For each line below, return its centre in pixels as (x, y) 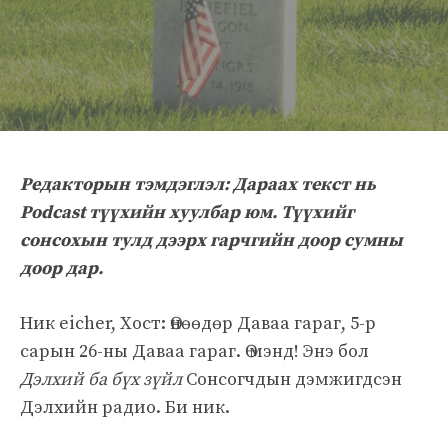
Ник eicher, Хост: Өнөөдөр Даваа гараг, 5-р (198, 323)
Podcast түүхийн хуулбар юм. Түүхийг (187, 212)
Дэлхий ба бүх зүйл (101, 379)
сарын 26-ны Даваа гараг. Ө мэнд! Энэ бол (194, 351)
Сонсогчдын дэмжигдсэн (292, 379)
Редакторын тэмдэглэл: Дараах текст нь (198, 184)
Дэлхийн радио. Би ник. (125, 407)
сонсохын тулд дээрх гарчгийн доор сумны (211, 240)
